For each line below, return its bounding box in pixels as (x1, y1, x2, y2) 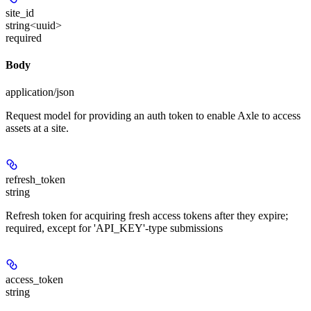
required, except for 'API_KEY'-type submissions (6, 222, 223, 235)
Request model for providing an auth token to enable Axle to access (6, 110, 301, 122)
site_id (6, 6, 34, 19)
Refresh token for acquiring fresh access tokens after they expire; (6, 210, 288, 222)
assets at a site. (6, 122, 69, 135)
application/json (6, 86, 74, 99)
